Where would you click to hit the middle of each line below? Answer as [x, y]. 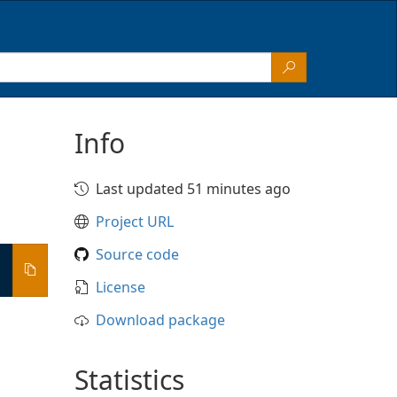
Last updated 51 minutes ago [193, 189]
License [120, 287]
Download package [160, 320]
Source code [137, 254]
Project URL [134, 222]
